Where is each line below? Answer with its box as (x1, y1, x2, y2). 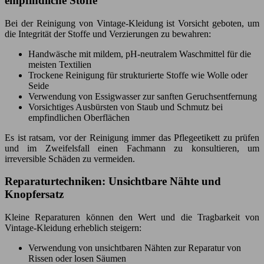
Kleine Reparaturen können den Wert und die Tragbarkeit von (5, 212, 259, 222)
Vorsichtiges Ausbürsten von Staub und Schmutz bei (28, 101, 223, 112)
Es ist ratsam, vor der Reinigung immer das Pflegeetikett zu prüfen (5, 132, 259, 143)
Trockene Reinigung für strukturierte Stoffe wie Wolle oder (28, 70, 247, 80)
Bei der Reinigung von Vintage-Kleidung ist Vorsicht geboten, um (5, 18, 259, 28)
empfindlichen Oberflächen (28, 112, 130, 123)
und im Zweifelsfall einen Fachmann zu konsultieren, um (5, 143, 259, 153)
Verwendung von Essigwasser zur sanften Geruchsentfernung (28, 91, 257, 101)
